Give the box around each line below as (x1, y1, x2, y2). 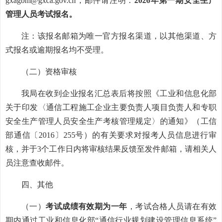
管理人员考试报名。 (5, 10, 77, 18)
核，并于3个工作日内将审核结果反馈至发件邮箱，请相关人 (5, 145, 217, 153)
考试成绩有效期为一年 (46, 202, 127, 211)
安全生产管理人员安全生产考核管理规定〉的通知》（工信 (5, 117, 217, 125)
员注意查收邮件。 (5, 159, 69, 167)
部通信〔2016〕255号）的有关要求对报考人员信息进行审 (5, 131, 217, 139)
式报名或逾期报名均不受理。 (5, 46, 109, 54)
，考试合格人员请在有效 (127, 202, 217, 211)
